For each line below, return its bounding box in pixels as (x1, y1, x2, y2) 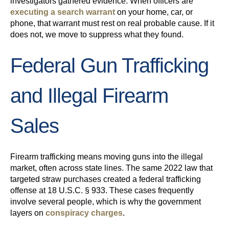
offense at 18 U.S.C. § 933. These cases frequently (10, 186, 194, 195)
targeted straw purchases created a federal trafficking (10, 175, 201, 184)
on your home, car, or (115, 8, 193, 17)
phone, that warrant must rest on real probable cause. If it (10, 19, 214, 28)
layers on (10, 209, 43, 218)
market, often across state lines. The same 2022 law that (10, 164, 213, 173)
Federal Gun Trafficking (10, 54, 209, 77)
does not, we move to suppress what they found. (10, 30, 184, 39)
